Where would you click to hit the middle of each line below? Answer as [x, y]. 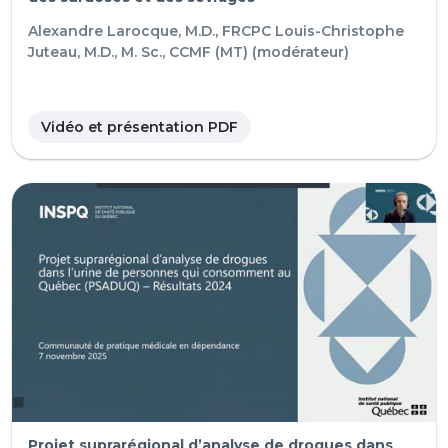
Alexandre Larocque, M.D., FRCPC [149, 30]
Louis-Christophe [339, 30]
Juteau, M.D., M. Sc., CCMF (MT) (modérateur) [188, 51]
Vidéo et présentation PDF [139, 126]
